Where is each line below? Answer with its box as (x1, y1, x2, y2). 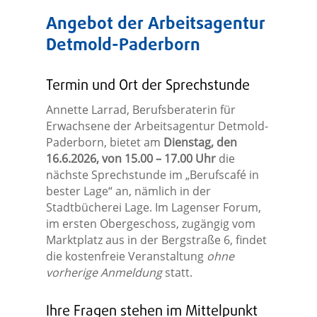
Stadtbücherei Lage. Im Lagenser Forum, (45, 200, 261, 216)
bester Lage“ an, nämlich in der (45, 183, 211, 200)
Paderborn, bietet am (45, 134, 163, 151)
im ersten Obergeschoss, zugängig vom (45, 216, 255, 232)
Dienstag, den (163, 134, 237, 151)
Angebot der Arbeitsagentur (45, 11, 265, 38)
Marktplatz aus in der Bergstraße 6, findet (45, 232, 267, 248)
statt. (161, 265, 192, 281)
